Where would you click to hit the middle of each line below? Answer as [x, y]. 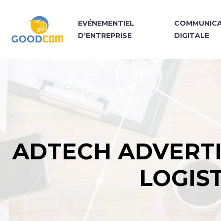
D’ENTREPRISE [105, 36]
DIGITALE [191, 36]
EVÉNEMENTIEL [106, 23]
